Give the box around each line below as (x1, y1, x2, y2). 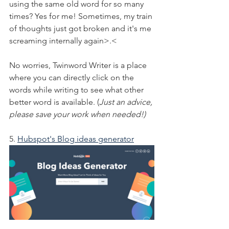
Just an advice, (99, 97, 154, 107)
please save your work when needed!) (9, 109, 146, 119)
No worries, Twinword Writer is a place (9, 60, 149, 70)
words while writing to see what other (9, 84, 146, 95)
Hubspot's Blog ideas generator (17, 133, 134, 144)
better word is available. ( (9, 97, 99, 107)
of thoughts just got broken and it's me (9, 23, 153, 33)
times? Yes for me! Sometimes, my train (9, 11, 154, 21)
